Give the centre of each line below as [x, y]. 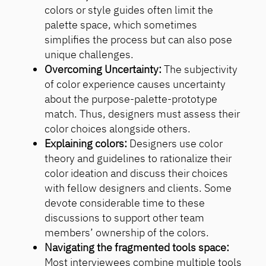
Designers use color [175, 144]
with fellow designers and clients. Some [138, 188]
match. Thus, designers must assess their [142, 114]
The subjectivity [200, 69]
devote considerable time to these [125, 203]
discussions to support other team [125, 218]
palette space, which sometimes [121, 25]
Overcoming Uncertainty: [103, 69]
